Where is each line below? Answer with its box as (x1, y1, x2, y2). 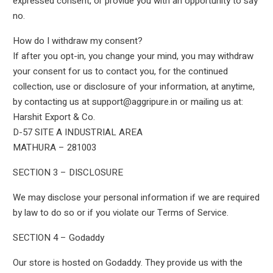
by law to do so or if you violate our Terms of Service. (12, 206, 229, 219)
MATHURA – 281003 (12, 141, 96, 154)
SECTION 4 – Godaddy (12, 231, 104, 244)
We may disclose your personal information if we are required (12, 191, 260, 204)
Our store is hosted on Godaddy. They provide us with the (12, 256, 243, 269)
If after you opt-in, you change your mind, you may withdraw (12, 49, 253, 63)
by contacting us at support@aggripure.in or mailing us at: (12, 95, 243, 108)
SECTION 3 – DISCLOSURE (12, 166, 123, 179)
